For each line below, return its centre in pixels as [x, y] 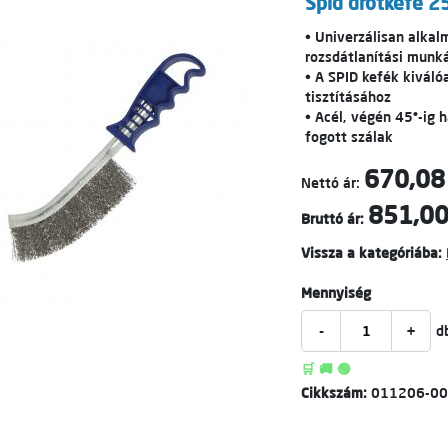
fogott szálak [349, 137]
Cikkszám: [336, 393]
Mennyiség [336, 293]
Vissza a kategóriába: [371, 253]
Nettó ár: [330, 183]
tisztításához [348, 97]
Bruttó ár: [332, 219]
